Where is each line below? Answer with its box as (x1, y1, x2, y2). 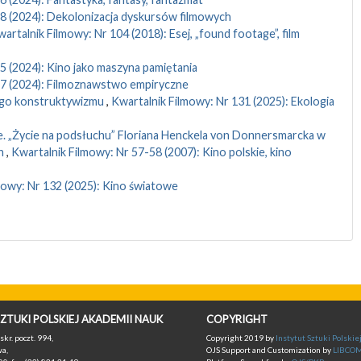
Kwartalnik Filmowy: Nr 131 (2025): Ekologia (110, 94, 334, 109)
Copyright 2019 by (205, 333, 276, 343)
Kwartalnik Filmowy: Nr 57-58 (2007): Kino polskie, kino (10, 145, 292, 160)
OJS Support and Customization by (205, 345, 333, 355)
